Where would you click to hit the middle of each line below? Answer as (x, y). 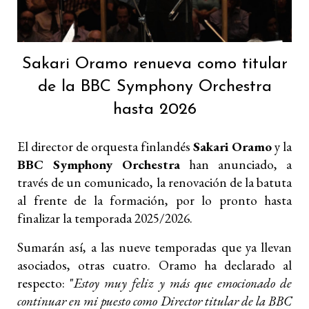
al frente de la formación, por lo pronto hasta (154, 200)
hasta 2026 (154, 109)
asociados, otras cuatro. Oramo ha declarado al (154, 265)
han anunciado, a (236, 164)
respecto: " (46, 283)
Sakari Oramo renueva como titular (154, 64)
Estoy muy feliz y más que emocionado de (183, 283)
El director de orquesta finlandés (105, 146)
